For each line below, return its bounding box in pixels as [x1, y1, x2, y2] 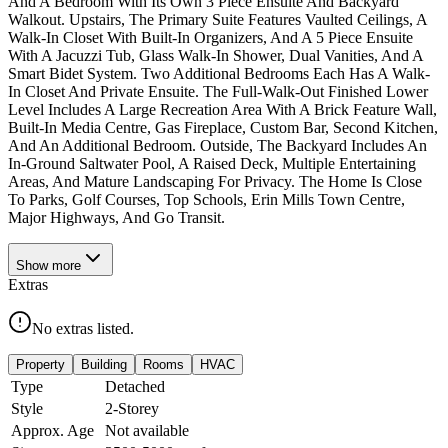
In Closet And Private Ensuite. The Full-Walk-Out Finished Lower [8, 82, 428, 100]
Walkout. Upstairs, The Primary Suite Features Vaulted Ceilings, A [8, 10, 427, 28]
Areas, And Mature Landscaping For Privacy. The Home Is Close [8, 172, 422, 190]
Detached [105, 377, 165, 395]
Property [16, 356, 65, 372]
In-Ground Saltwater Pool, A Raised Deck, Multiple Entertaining [8, 154, 416, 172]
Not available [105, 421, 189, 439]
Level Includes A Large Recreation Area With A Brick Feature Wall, [8, 100, 437, 118]
